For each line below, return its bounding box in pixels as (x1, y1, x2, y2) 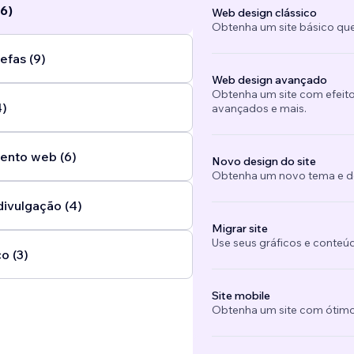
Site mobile (211, 288, 270, 303)
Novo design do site (211, 154, 316, 169)
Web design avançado (211, 73, 327, 88)
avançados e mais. (211, 101, 307, 116)
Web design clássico (211, 6, 317, 21)
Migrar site (211, 221, 268, 236)
